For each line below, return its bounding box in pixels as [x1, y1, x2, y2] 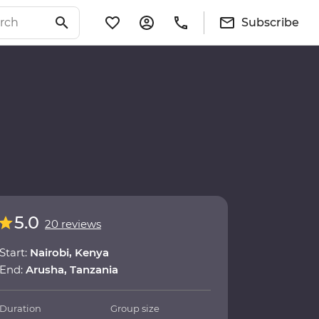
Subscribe [241, 15, 299, 29]
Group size [110, 303, 160, 315]
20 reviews [45, 217, 101, 231]
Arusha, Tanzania [26, 263, 118, 277]
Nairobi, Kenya [30, 246, 109, 260]
